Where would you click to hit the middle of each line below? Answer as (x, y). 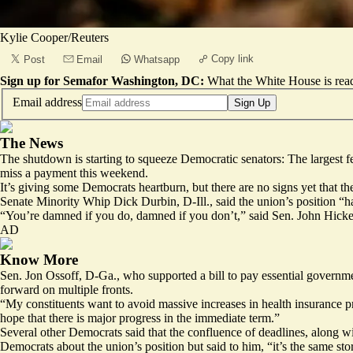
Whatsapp (157, 59)
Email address (47, 102)
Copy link (232, 59)
